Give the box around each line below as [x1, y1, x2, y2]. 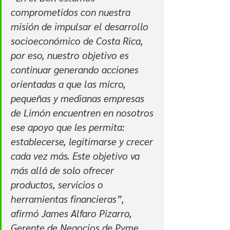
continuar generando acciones [11, 63, 141, 75]
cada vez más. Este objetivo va [11, 149, 142, 162]
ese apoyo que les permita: [11, 120, 127, 133]
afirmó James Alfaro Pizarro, [11, 206, 135, 219]
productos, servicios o [11, 178, 106, 190]
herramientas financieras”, [11, 192, 127, 205]
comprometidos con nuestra [11, 5, 133, 18]
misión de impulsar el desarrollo [11, 20, 151, 32]
